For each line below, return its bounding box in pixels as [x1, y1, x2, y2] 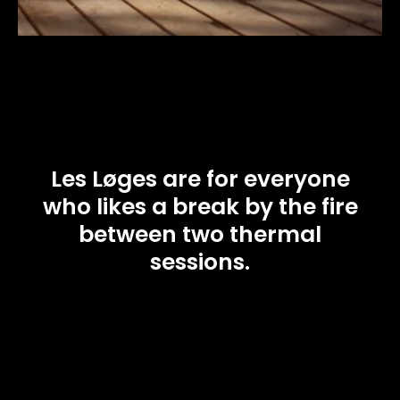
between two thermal [79, 219, 321, 251]
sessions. [150, 246, 250, 279]
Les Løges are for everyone [50, 163, 350, 196]
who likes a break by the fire [42, 191, 358, 223]
